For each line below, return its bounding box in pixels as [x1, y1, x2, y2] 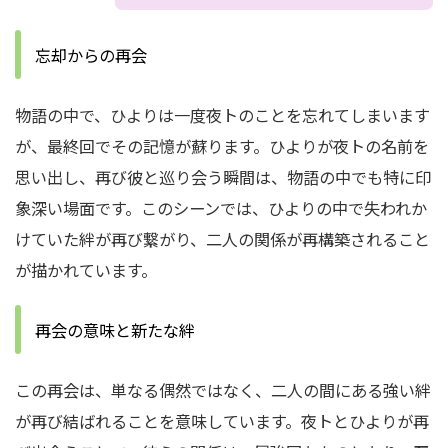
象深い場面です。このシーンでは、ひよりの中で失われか [15, 196, 427, 220]
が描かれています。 [15, 258, 157, 282]
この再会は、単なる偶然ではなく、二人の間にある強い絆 [15, 378, 431, 402]
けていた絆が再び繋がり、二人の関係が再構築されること [15, 227, 430, 251]
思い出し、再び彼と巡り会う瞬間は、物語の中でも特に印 [15, 165, 431, 189]
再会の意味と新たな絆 [35, 318, 195, 342]
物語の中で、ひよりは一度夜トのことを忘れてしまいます [15, 103, 430, 127]
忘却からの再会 [35, 43, 147, 67]
